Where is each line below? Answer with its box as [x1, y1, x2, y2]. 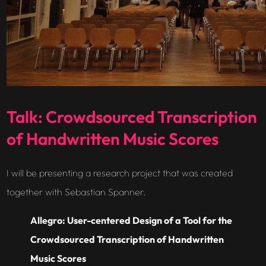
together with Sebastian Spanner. [6, 186, 146, 198]
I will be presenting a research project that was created [6, 167, 233, 179]
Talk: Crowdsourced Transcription [6, 106, 257, 128]
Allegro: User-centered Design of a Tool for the [30, 214, 232, 227]
